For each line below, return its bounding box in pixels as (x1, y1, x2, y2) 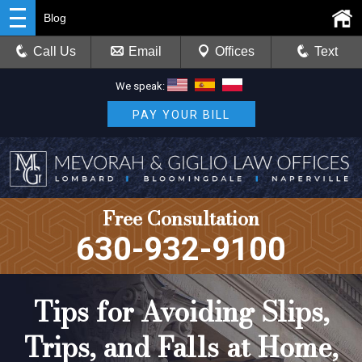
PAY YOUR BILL (132, 107, 230, 121)
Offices (215, 44, 255, 58)
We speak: (115, 79, 165, 92)
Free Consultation (103, 203, 259, 234)
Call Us (32, 44, 76, 58)
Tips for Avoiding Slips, (33, 290, 329, 333)
